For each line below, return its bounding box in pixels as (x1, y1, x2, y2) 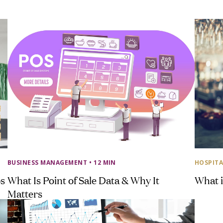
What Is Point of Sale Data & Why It (7, 172, 159, 187)
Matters (7, 186, 42, 200)
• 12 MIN (89, 158, 116, 167)
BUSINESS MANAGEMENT (7, 158, 88, 167)
